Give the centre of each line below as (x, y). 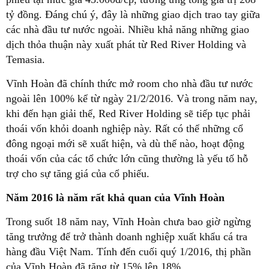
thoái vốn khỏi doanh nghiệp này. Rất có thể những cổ (125, 129)
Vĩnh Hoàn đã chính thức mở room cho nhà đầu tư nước (129, 84)
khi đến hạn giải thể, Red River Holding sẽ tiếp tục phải (128, 114)
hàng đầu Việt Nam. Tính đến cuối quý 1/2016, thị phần (128, 252)
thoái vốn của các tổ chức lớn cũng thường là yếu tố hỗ (127, 159)
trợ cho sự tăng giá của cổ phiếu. (78, 174)
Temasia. (26, 60)
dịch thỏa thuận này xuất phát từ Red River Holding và (126, 45)
